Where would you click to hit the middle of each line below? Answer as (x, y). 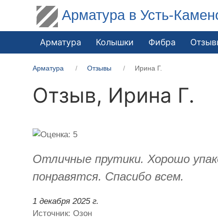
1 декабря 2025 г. (66, 201)
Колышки (115, 42)
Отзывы (100, 68)
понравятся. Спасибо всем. (109, 176)
